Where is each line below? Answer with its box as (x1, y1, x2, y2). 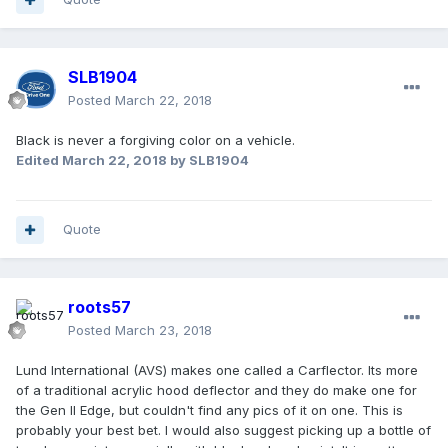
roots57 (68, 297, 131, 318)
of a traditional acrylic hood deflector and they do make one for (16, 382, 417, 399)
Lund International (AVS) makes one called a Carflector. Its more (16, 362, 418, 379)
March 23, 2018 (115, 322, 212, 339)
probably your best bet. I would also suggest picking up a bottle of (16, 422, 431, 439)
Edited (16, 152, 62, 169)
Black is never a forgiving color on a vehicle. (16, 132, 295, 149)
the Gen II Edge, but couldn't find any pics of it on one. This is (16, 402, 403, 419)
